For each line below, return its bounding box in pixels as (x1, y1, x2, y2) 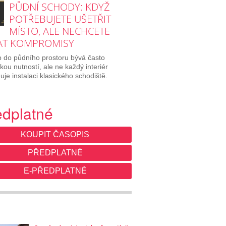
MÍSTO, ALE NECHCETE (9, 24, 110, 38)
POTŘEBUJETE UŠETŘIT (9, 12, 111, 26)
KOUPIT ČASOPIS (21, 130, 90, 139)
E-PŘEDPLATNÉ (23, 166, 87, 175)
